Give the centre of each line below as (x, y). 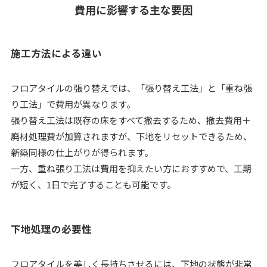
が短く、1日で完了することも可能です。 (93, 185)
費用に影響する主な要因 (133, 9)
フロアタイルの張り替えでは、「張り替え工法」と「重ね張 (131, 88)
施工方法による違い (56, 53)
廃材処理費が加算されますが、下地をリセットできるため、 (131, 136)
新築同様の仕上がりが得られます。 (82, 153)
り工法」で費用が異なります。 (73, 104)
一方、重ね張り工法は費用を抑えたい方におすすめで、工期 (131, 169)
